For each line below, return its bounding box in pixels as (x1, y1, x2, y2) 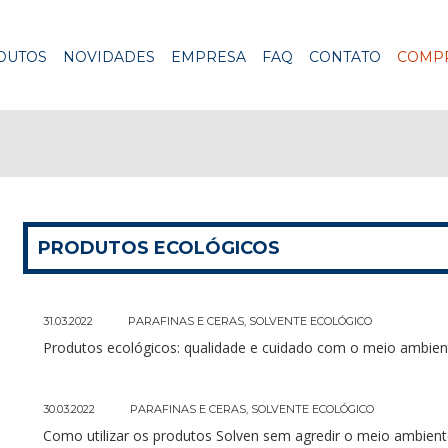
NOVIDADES (63, 48, 155, 66)
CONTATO (309, 48, 381, 66)
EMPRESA (171, 48, 246, 66)
